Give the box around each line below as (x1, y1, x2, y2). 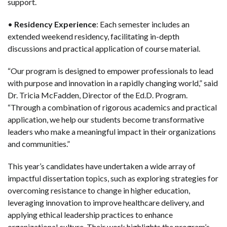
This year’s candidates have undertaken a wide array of (8, 161, 196, 171)
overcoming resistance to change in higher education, (8, 185, 190, 195)
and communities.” (8, 138, 74, 148)
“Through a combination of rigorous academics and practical (8, 102, 217, 112)
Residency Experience (14, 19, 96, 29)
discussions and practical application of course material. (8, 43, 205, 53)
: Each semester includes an (96, 19, 190, 29)
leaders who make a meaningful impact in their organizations (8, 126, 216, 136)
